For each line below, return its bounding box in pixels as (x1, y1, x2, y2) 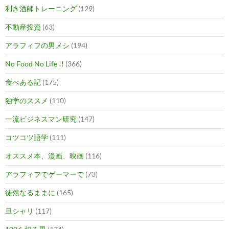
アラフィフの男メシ (5, 41, 70, 50)
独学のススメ (5, 96, 48, 105)
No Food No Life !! (5, 59, 64, 68)
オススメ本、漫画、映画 (5, 151, 84, 161)
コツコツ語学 (5, 133, 48, 142)
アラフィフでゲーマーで (5, 170, 84, 179)
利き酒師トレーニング (5, 4, 77, 13)
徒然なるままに (5, 188, 55, 197)
